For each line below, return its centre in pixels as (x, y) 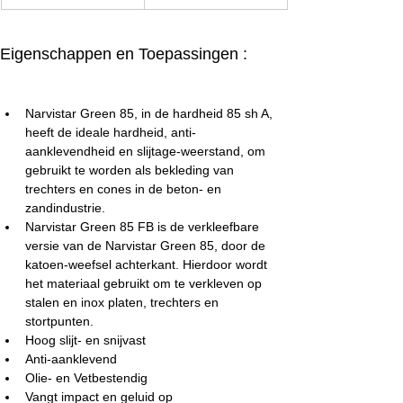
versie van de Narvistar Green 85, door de (147, 246)
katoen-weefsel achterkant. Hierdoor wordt (148, 264)
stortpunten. (59, 321)
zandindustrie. (65, 208)
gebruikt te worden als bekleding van (131, 170)
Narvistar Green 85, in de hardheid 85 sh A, (151, 113)
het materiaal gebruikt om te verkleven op (145, 283)
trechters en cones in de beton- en (125, 189)
